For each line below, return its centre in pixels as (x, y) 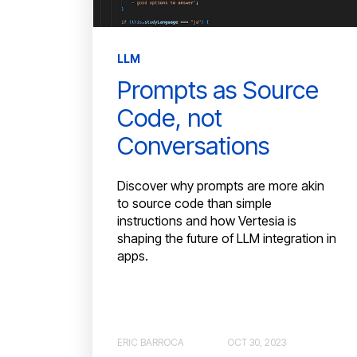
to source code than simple (194, 204)
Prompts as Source (218, 89)
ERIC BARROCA (151, 342)
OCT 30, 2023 (257, 342)
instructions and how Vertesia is (207, 221)
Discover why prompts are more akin (221, 186)
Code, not (170, 117)
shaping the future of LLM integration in (227, 239)
